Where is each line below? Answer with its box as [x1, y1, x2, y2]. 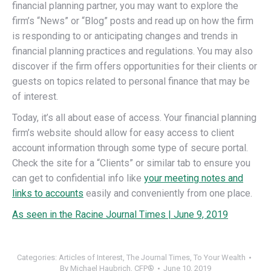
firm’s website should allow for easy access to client [12, 127, 234, 139]
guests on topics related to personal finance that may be [12, 76, 250, 87]
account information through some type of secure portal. [12, 142, 250, 154]
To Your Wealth [193, 253, 246, 262]
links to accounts [12, 188, 83, 199]
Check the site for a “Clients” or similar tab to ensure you [12, 157, 250, 169]
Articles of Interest [58, 253, 123, 262]
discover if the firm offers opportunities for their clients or [12, 60, 257, 72]
